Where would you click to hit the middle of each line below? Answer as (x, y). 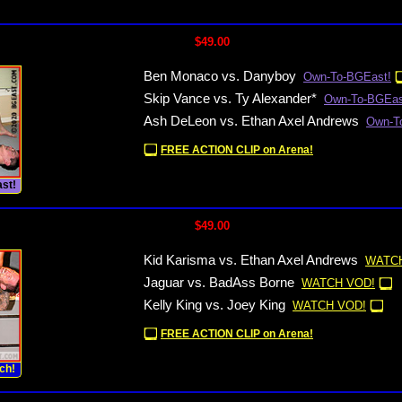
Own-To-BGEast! (347, 77)
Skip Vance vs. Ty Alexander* (230, 99)
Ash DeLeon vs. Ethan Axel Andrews (251, 121)
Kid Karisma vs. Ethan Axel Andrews (251, 260)
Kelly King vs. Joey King (214, 305)
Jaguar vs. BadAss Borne (219, 283)
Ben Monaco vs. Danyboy (220, 76)
